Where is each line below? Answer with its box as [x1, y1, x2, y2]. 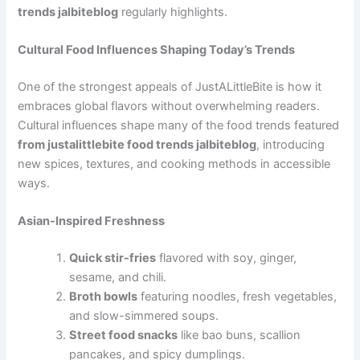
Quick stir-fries [69, 250, 157, 265]
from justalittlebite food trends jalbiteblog [18, 137, 257, 152]
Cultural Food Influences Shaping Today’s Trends [18, 42, 296, 57]
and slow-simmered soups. [69, 308, 219, 323]
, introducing [256, 137, 325, 152]
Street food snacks [69, 327, 178, 342]
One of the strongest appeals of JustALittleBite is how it [18, 79, 322, 94]
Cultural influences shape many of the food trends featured [18, 117, 340, 133]
